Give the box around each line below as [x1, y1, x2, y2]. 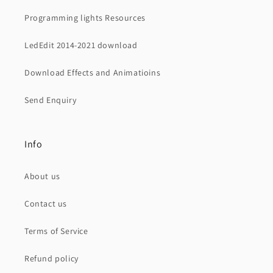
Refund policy [24, 253, 79, 264]
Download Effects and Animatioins [24, 67, 161, 79]
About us [24, 171, 60, 182]
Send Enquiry [24, 94, 77, 106]
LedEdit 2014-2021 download [24, 40, 138, 51]
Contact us [24, 198, 67, 210]
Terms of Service [24, 225, 88, 237]
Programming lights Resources [24, 12, 146, 24]
